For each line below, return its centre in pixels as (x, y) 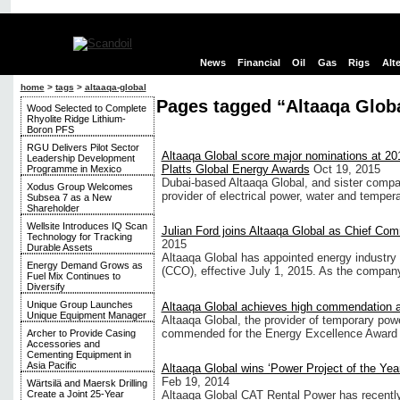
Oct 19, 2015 (346, 170)
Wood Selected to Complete (86, 108)
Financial (259, 63)
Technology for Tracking (79, 237)
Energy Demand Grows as (84, 265)
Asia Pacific (51, 365)
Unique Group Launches (79, 304)
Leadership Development (80, 158)
